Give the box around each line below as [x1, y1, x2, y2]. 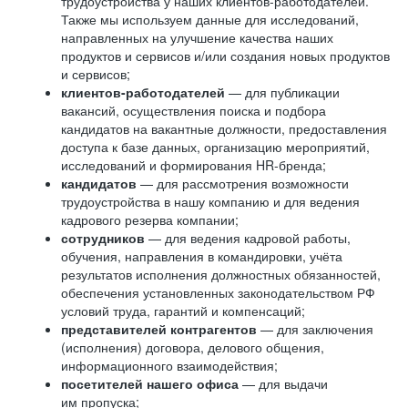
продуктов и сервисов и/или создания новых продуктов [61, 46, 390, 65]
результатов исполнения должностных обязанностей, [61, 265, 381, 283]
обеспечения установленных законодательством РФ [61, 283, 375, 301]
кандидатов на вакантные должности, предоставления [61, 119, 387, 138]
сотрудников [61, 229, 148, 247]
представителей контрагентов [61, 320, 257, 338]
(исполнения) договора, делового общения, [61, 338, 324, 356]
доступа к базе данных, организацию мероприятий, [61, 138, 370, 156]
